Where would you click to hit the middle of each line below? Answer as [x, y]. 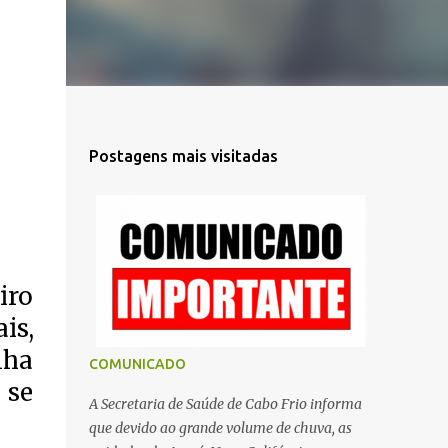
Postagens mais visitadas [183, 156]
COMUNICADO [137, 364]
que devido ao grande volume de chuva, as [220, 428]
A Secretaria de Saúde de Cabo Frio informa [225, 404]
